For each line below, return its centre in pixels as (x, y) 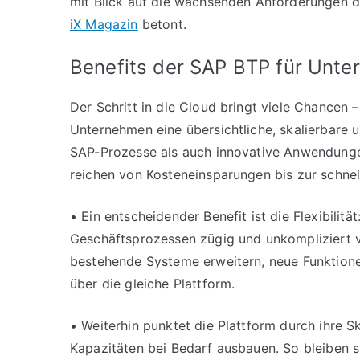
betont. (162, 24)
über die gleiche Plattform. (153, 284)
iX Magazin (104, 24)
